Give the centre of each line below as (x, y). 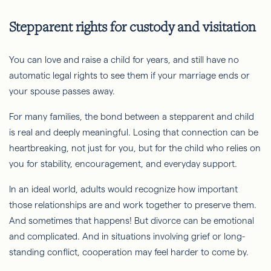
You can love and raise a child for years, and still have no (124, 60)
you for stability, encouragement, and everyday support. (124, 164)
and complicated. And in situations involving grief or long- (127, 237)
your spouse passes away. (63, 91)
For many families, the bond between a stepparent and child (132, 117)
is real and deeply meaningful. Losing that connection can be (134, 132)
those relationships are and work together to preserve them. (133, 205)
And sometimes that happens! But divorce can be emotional (132, 221)
